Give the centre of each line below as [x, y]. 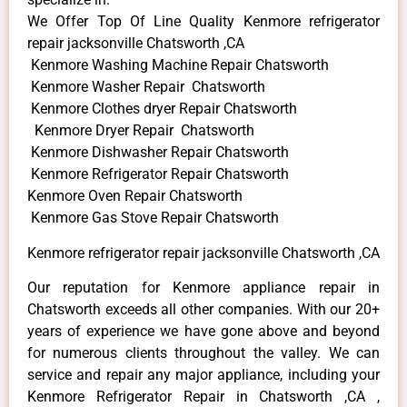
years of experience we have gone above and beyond [203, 332]
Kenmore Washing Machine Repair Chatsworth [178, 65]
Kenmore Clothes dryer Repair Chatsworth [162, 109]
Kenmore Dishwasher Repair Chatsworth [158, 153]
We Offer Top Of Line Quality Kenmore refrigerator [203, 22]
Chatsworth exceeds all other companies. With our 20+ [203, 310]
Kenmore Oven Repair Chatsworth [135, 196]
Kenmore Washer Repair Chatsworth [146, 87]
